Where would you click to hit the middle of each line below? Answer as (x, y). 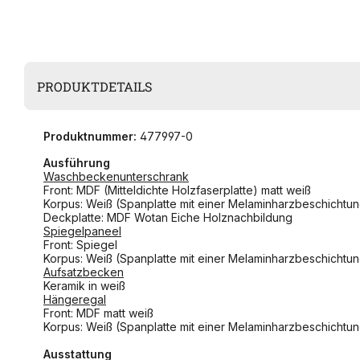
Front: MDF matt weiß (98, 313)
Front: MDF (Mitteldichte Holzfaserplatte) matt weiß (177, 190)
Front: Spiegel (80, 245)
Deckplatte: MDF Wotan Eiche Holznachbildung (168, 218)
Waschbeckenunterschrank (116, 177)
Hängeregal (75, 300)
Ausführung (77, 163)
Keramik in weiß (84, 286)
